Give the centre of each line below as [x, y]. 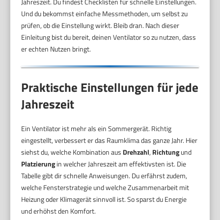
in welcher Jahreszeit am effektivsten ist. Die [121, 164]
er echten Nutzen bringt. [56, 49]
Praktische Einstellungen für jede [110, 88]
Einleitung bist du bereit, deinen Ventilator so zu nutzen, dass [109, 37]
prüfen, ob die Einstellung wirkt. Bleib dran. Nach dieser [100, 25]
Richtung [166, 152]
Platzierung [38, 164]
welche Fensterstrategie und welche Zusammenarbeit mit [105, 188]
